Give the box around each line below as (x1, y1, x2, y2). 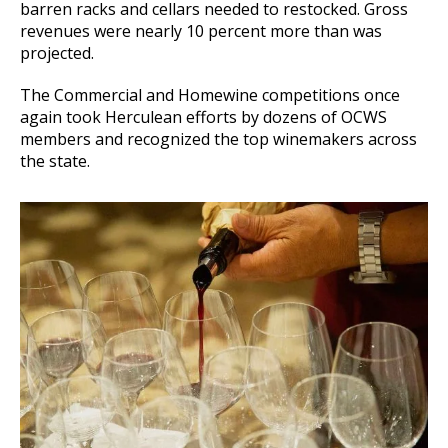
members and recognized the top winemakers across (20, 127, 417, 150)
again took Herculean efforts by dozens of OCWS (20, 105, 387, 128)
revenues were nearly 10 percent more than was (20, 19, 382, 42)
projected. (20, 41, 94, 64)
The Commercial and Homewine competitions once (20, 83, 400, 106)
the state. (20, 149, 90, 172)
